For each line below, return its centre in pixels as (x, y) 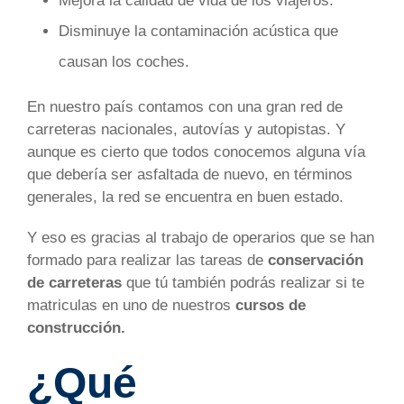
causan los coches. (124, 62)
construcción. (76, 328)
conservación (316, 261)
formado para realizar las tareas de (147, 261)
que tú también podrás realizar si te (243, 283)
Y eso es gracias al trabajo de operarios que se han (201, 238)
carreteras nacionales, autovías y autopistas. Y (186, 130)
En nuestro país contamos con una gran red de (185, 107)
